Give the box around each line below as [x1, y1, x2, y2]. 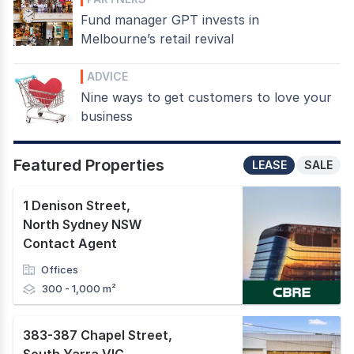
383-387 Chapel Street [23, 326, 168, 343]
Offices [41, 262, 78, 276]
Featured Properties [13, 155, 164, 175]
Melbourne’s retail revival [81, 30, 234, 47]
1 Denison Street [23, 197, 126, 213]
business [81, 107, 133, 124]
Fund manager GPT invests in [81, 11, 259, 28]
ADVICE [87, 69, 128, 83]
